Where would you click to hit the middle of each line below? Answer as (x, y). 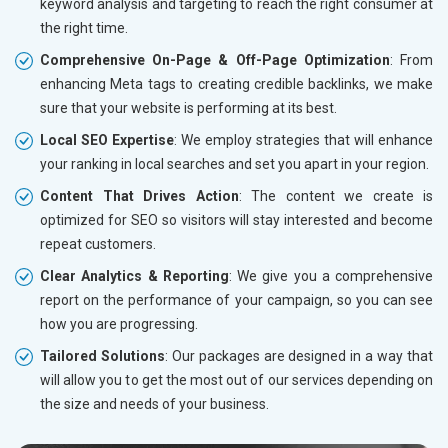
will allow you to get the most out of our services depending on (236, 380)
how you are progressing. (119, 324)
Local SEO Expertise (107, 140)
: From (411, 60)
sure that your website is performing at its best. (188, 108)
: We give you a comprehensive (330, 276)
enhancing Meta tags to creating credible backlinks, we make (236, 84)
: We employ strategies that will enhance (303, 140)
